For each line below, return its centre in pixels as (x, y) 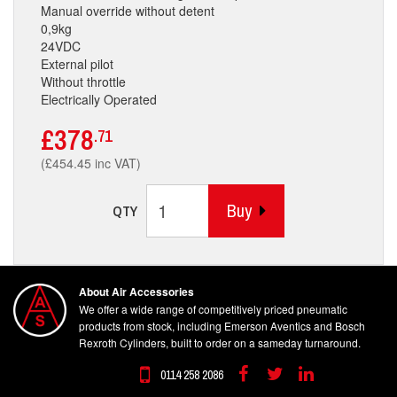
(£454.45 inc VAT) (91, 163)
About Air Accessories (136, 291)
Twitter (281, 381)
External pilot (77, 63)
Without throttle (83, 81)
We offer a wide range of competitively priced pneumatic (213, 308)
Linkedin (318, 381)
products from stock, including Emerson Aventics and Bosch (222, 325)
